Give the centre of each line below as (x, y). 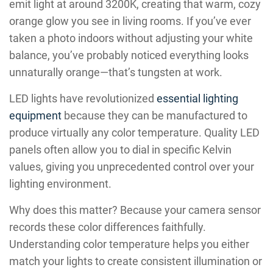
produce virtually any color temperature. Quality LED (134, 132)
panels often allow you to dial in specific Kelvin (120, 149)
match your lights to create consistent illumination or (136, 261)
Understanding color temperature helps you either (129, 244)
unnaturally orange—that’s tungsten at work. (116, 72)
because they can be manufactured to (154, 115)
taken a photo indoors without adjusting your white (131, 38)
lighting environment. (60, 183)
